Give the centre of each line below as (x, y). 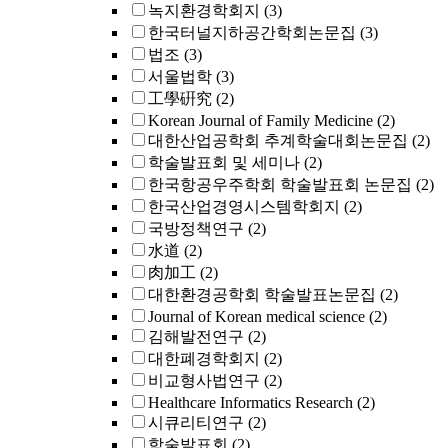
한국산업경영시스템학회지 (244, 206)
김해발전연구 (196, 336)
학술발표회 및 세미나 (224, 162)
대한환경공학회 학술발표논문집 (262, 294)
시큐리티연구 (196, 422)
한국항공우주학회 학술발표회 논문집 (280, 184)
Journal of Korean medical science (256, 316)
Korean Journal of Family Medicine (260, 120)
